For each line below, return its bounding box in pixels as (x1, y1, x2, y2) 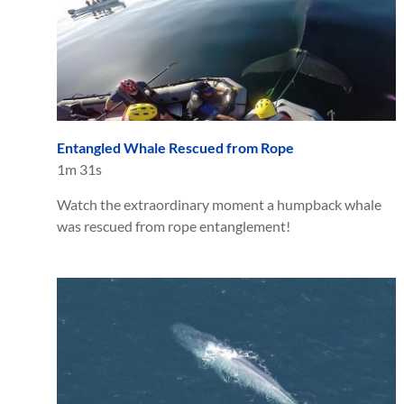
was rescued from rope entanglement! (57, 217, 290, 235)
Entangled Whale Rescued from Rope (57, 139, 294, 157)
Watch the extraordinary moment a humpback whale (57, 196, 381, 214)
